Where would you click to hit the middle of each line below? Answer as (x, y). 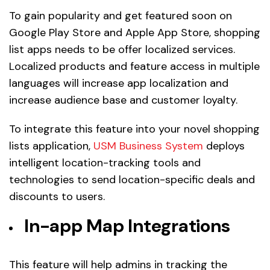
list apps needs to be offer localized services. (122, 50)
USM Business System (148, 146)
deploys (224, 146)
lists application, (51, 146)
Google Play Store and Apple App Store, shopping (135, 33)
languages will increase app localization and (119, 83)
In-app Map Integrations (127, 226)
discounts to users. (57, 197)
